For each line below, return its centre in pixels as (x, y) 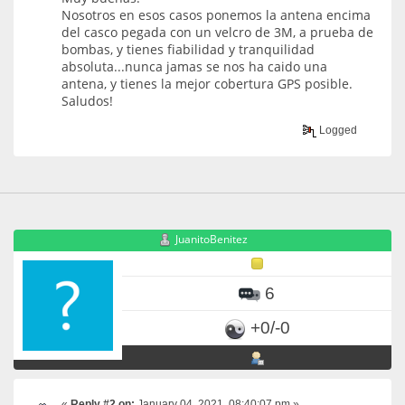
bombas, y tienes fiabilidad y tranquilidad (188, 49)
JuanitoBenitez (211, 240)
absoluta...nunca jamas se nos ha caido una (194, 66)
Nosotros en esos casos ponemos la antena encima (216, 14)
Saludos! (87, 100)
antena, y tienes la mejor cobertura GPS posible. (207, 83)
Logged (337, 131)
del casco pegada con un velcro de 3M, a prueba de (217, 32)
